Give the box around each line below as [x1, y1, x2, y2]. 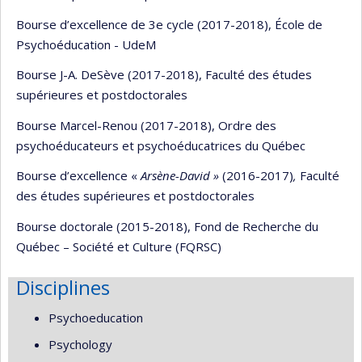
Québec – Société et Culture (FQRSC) [16, 238, 221, 255]
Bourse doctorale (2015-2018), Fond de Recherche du [16, 217, 318, 234]
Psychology [48, 335, 112, 352]
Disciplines [16, 273, 110, 301]
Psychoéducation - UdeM [16, 36, 156, 53]
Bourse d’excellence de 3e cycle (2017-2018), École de [16, 15, 322, 32]
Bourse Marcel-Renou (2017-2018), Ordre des [16, 116, 276, 133]
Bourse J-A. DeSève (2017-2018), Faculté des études [16, 66, 312, 82]
